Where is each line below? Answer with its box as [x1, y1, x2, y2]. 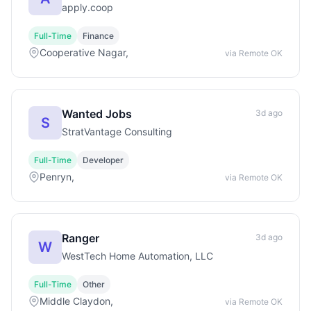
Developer [83, 155, 124, 165]
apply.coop [62, 1, 113, 13]
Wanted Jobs [62, 107, 132, 121]
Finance [83, 31, 114, 41]
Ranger [62, 231, 99, 245]
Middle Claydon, [40, 295, 113, 307]
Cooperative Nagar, [40, 47, 128, 58]
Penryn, [40, 171, 74, 183]
